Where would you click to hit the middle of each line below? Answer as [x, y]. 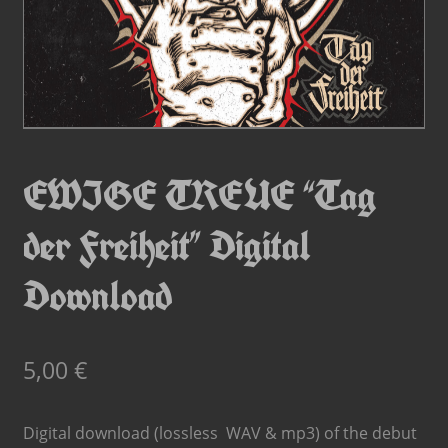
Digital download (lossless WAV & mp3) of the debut [219, 432]
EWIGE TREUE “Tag [199, 195]
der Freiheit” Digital [166, 245]
